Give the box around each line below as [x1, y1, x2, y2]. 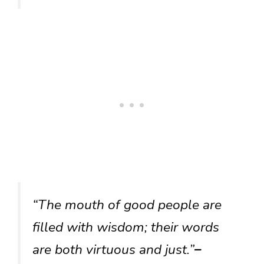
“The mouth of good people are [32, 196, 222, 214]
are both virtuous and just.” [32, 240, 194, 259]
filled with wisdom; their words [32, 218, 219, 237]
